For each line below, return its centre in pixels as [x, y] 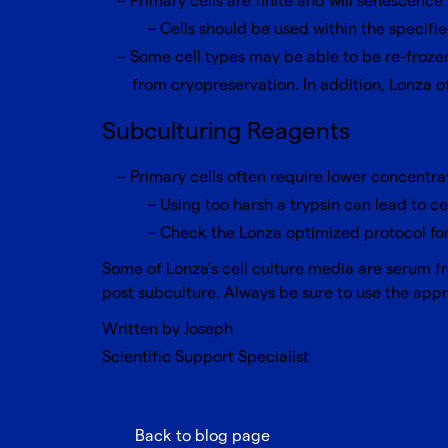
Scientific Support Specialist [205, 357]
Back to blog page [202, 436]
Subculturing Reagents [226, 131]
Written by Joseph [167, 329]
